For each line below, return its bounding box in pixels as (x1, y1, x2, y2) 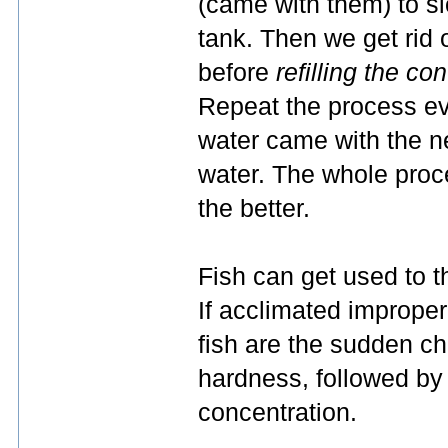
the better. (198, 195, 310, 222)
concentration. (198, 399, 357, 426)
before (198, 59, 276, 86)
